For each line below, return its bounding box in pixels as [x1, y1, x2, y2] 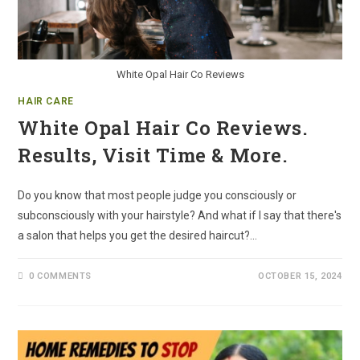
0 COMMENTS [29, 270, 92, 281]
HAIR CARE [18, 95, 74, 107]
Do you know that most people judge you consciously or [18, 188, 297, 202]
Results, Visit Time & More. [18, 141, 288, 168]
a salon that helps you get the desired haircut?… [18, 228, 258, 242]
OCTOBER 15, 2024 [257, 270, 342, 281]
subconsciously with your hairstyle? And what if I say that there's [18, 208, 342, 222]
